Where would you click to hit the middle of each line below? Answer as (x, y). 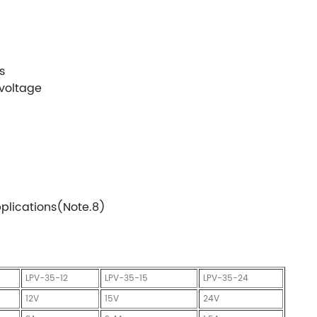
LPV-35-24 (226, 278)
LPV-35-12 (47, 278)
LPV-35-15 (126, 278)
